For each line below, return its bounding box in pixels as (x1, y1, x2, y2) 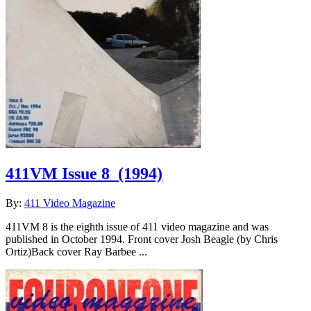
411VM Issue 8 (6, 165, 110, 183)
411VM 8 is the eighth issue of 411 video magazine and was (6, 221, 269, 233)
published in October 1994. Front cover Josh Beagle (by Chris (6, 233, 278, 246)
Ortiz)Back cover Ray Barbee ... (6, 246, 147, 258)
